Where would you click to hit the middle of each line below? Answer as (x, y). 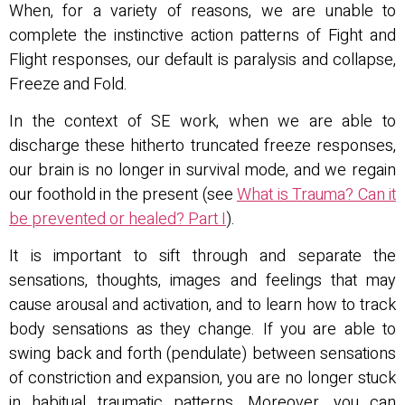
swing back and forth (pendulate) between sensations (202, 354)
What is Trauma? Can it (316, 195)
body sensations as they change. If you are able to (202, 330)
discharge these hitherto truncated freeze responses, (202, 146)
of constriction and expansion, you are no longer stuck (202, 379)
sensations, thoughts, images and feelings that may (202, 281)
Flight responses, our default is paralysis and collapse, (202, 60)
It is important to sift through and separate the (202, 257)
